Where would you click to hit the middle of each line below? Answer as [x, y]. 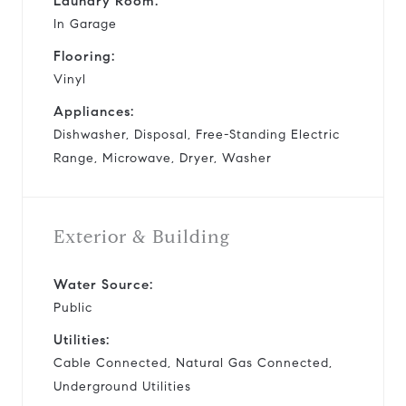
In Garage [85, 24]
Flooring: [84, 56]
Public [73, 307]
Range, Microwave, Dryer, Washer [163, 158]
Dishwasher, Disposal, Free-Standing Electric [197, 134]
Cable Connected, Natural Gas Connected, [193, 362]
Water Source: [103, 284]
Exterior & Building [142, 237]
